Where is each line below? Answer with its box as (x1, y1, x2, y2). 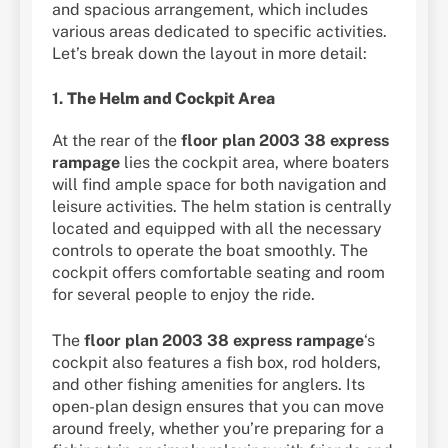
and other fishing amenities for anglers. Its (52, 374, 365, 394)
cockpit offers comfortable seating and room (52, 262, 385, 282)
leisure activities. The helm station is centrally (52, 196, 392, 216)
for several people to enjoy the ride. (52, 284, 315, 304)
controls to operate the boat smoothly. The (52, 240, 368, 260)
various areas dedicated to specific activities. (52, 22, 387, 42)
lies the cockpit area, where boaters (120, 152, 389, 172)
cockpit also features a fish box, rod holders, (52, 352, 381, 372)
